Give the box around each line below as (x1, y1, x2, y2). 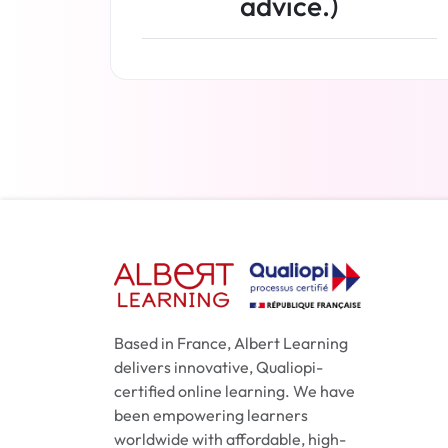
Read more (250, 99, 329, 120)
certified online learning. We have (114, 380, 355, 401)
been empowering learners (114, 404, 308, 425)
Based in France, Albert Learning (114, 332, 348, 353)
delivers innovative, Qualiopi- (114, 356, 323, 377)
